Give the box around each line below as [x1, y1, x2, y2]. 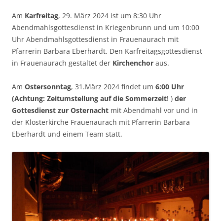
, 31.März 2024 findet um [71, 82, 155, 92]
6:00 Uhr [155, 82, 184, 92]
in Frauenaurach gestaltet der [12, 58, 112, 68]
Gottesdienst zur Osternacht [12, 106, 109, 115]
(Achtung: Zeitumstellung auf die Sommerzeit [12, 94, 167, 104]
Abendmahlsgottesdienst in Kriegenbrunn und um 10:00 [12, 23, 199, 33]
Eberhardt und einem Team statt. [12, 129, 122, 139]
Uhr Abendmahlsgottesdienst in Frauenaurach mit [12, 35, 179, 44]
